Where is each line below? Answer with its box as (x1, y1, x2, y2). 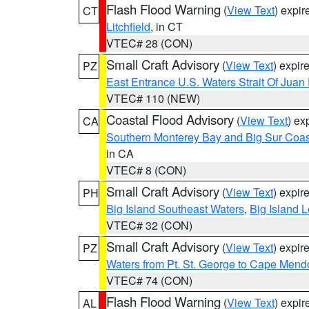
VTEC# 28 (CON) (106, 35, 192, 51)
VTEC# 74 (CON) (106, 272, 192, 288)
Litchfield (106, 19, 150, 34)
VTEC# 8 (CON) (106, 162, 186, 178)
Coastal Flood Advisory (106, 110, 234, 128)
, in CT (150, 19, 183, 34)
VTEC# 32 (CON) (106, 217, 192, 233)
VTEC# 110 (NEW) (106, 90, 200, 106)
